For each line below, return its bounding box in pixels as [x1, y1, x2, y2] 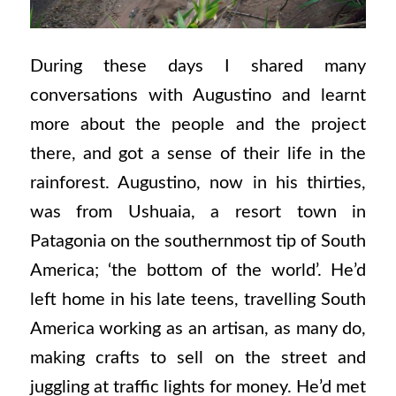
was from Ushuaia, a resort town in [29, 203, 367, 222]
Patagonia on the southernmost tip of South [29, 232, 367, 251]
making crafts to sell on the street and [29, 349, 367, 368]
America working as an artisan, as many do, [29, 320, 367, 339]
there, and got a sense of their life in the [29, 145, 367, 164]
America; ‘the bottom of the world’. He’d [29, 262, 367, 280]
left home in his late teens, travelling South [29, 291, 367, 309]
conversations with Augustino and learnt [29, 87, 367, 105]
